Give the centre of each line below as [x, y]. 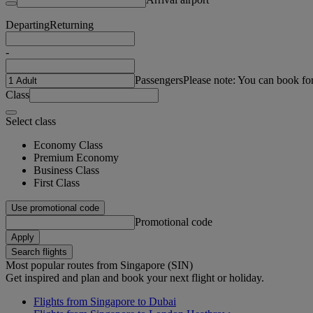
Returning [72, 24]
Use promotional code [55, 208]
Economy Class [68, 145]
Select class [31, 121]
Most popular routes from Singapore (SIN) [99, 265]
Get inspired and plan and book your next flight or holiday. [135, 277]
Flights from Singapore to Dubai [105, 301]
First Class [57, 182]
